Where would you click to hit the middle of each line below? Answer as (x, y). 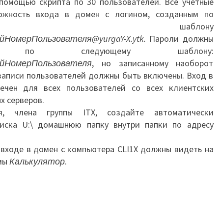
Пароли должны (180, 39)
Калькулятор (37, 161)
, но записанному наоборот (153, 63)
